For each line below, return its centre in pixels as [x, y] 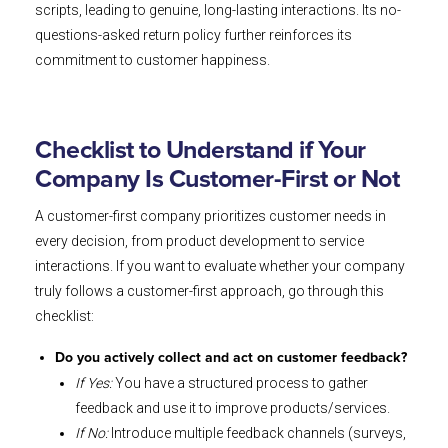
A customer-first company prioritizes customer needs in [210, 216]
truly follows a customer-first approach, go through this [209, 291]
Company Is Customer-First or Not [217, 180]
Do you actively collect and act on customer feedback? [231, 358]
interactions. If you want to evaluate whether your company [220, 266]
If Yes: [93, 383]
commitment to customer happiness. [152, 60]
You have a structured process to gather [240, 383]
